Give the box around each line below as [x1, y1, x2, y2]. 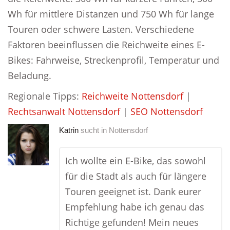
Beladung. [8, 69, 51, 82]
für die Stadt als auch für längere [65, 170, 206, 182]
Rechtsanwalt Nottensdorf [8, 105, 120, 118]
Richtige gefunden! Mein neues [65, 216, 199, 228]
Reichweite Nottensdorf [82, 90, 183, 102]
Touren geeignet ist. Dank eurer [65, 185, 201, 198]
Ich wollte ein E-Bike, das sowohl [65, 155, 206, 167]
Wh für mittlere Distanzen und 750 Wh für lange [8, 8, 214, 20]
